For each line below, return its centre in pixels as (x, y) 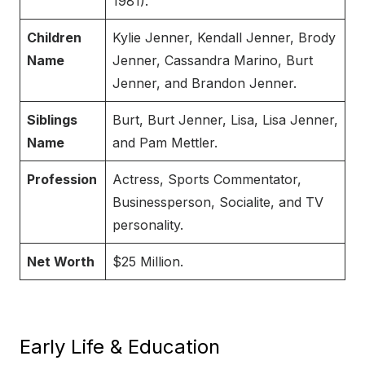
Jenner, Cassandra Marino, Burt (213, 61)
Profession (62, 180)
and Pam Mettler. (165, 143)
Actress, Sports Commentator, (207, 180)
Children (54, 38)
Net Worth (61, 262)
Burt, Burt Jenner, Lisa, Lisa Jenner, (225, 120)
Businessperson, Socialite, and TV (218, 202)
